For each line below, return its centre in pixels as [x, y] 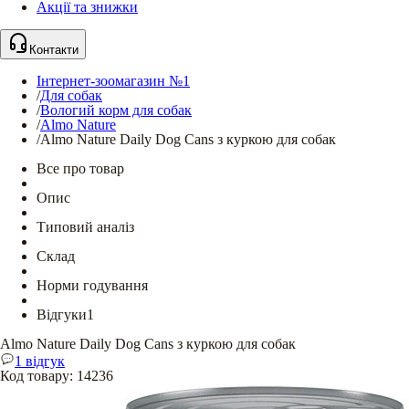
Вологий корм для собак [116, 110]
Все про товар [80, 168]
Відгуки [62, 315]
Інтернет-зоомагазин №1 [113, 81]
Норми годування [92, 285]
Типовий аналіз [85, 227]
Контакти [54, 50]
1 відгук [40, 361]
